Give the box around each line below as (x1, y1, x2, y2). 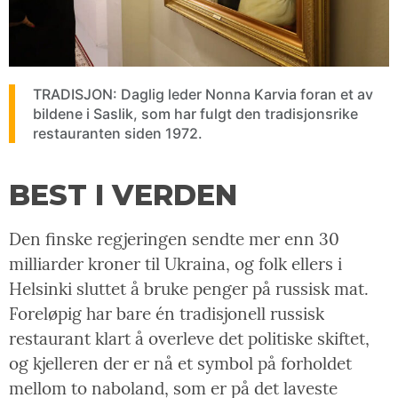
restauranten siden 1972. (33, 123, 203, 142)
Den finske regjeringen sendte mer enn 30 (9, 227, 339, 250)
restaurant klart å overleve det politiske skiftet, (9, 327, 370, 349)
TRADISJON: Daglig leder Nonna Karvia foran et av (33, 84, 373, 103)
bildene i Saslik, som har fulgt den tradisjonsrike (33, 104, 358, 123)
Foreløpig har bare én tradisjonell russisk (9, 302, 324, 324)
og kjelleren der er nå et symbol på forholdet (9, 352, 352, 374)
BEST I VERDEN (9, 177, 237, 212)
